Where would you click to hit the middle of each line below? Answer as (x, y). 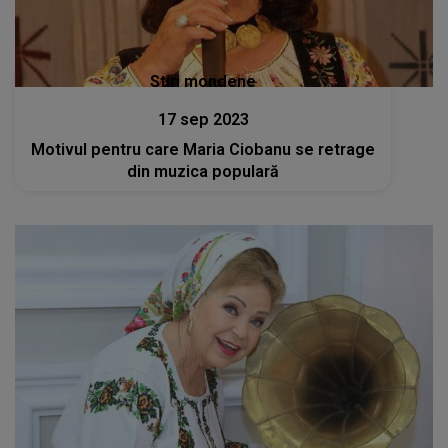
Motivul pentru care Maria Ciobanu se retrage (203, 150)
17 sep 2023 (203, 120)
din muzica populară (203, 172)
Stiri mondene (203, 82)
